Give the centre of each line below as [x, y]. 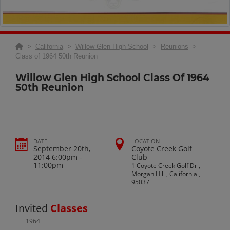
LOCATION [146, 141]
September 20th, [62, 148]
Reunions [175, 47]
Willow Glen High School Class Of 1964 [112, 78]
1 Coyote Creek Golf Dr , [166, 165]
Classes [69, 208]
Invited [33, 208]
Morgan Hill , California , [166, 174]
